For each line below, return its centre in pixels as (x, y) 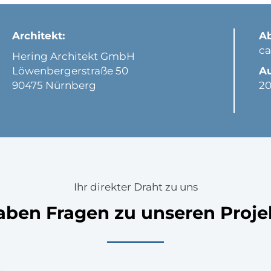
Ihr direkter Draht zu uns (135, 187)
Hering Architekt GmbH (74, 56)
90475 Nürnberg (54, 85)
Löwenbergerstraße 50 (70, 71)
